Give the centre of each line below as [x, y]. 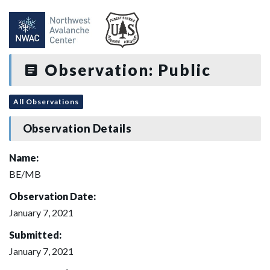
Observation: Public [125, 70]
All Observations [46, 101]
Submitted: [35, 234]
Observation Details [77, 129]
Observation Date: [52, 196]
